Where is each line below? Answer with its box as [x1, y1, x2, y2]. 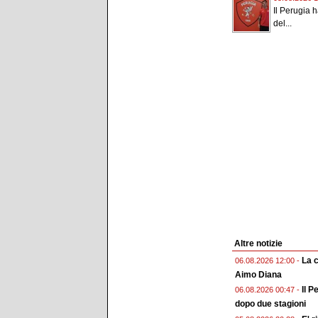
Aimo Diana [235, 270, 282, 280]
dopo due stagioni [235, 299, 306, 309]
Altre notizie [234, 238, 283, 249]
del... [273, 18, 292, 29]
